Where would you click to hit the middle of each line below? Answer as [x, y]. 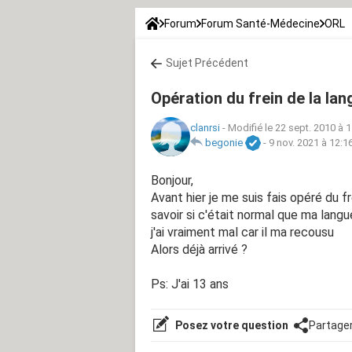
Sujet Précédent [207, 62]
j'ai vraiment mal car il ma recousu [242, 232]
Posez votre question [231, 325]
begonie [224, 143]
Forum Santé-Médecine [260, 23]
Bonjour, [172, 180]
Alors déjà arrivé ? [199, 249]
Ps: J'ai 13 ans [190, 284]
